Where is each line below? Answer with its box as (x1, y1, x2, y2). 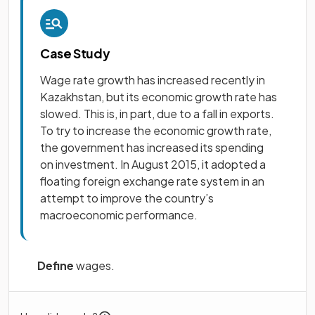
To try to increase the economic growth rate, (40, 123, 271, 138)
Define (37, 258, 74, 273)
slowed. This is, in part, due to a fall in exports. (40, 106, 274, 121)
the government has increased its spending (40, 140, 264, 155)
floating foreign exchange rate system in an (40, 174, 264, 188)
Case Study (40, 45, 110, 61)
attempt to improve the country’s (40, 191, 214, 205)
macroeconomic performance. (40, 207, 198, 222)
